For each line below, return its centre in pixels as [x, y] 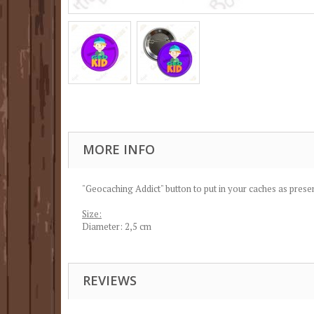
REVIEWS [110, 280]
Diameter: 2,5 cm [117, 226]
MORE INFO [119, 149]
